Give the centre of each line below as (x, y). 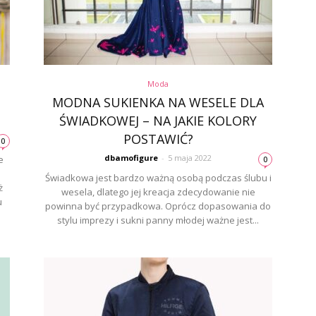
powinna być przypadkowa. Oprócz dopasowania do (158, 206)
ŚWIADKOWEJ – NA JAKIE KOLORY (158, 121)
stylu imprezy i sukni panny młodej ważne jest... (158, 220)
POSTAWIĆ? (158, 139)
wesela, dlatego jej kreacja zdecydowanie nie (158, 192)
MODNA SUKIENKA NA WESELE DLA (158, 102)
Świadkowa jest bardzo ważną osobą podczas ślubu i (158, 178)
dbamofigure (131, 158)
